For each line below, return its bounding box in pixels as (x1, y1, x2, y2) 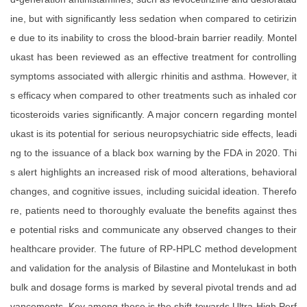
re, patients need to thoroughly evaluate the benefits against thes (10, 205, 297, 217)
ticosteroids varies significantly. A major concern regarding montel (10, 109, 297, 121)
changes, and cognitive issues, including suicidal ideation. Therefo (10, 186, 297, 197)
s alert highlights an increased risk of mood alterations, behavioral (10, 167, 297, 178)
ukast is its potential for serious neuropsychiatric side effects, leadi (10, 128, 297, 140)
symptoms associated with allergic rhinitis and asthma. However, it (10, 71, 297, 82)
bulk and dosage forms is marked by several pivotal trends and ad (10, 282, 297, 293)
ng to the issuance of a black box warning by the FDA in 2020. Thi (10, 147, 297, 159)
